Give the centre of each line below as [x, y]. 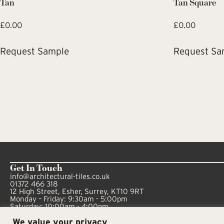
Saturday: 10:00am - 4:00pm [59, 206]
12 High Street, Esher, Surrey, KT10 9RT [77, 191]
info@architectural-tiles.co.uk [60, 176]
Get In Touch [36, 168]
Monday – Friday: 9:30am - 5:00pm [69, 199]
